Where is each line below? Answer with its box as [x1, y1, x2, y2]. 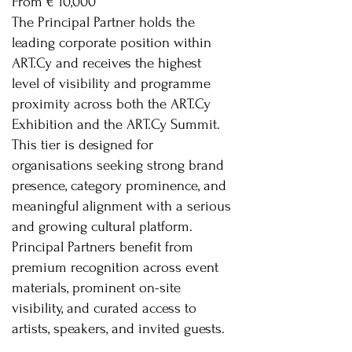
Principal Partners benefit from [12, 239, 193, 255]
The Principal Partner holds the [12, 14, 195, 31]
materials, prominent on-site [12, 280, 181, 296]
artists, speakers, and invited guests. [12, 321, 225, 337]
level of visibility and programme [12, 75, 211, 92]
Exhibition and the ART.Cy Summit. [12, 116, 220, 133]
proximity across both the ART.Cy [12, 96, 211, 112]
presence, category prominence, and [12, 178, 226, 194]
